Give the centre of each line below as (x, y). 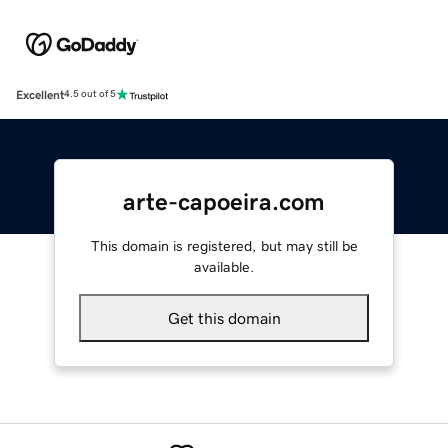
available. (224, 266)
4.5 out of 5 (90, 94)
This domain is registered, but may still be (224, 245)
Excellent (40, 94)
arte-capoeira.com (224, 201)
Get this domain (224, 317)
